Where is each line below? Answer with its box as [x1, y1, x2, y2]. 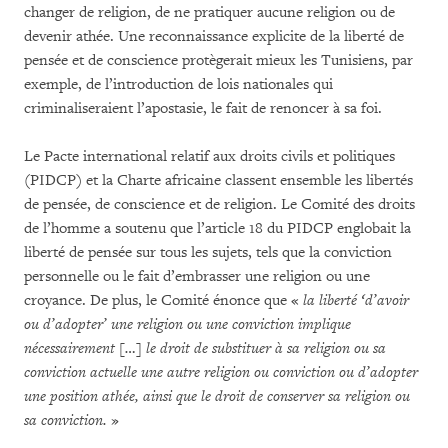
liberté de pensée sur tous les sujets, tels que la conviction [24, 243, 392, 262]
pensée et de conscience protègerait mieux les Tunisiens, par [24, 51, 413, 70]
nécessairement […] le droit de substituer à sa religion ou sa [24, 339, 386, 358]
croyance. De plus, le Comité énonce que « [24, 291, 303, 310]
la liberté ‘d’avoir [303, 291, 409, 310]
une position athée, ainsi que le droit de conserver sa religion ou [24, 387, 410, 406]
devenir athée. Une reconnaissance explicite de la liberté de [24, 27, 404, 46]
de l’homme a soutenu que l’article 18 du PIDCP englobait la [24, 219, 411, 238]
